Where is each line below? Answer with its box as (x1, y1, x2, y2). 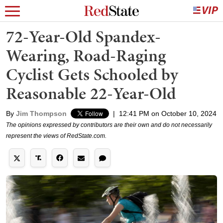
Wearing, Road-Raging (6, 44, 166, 67)
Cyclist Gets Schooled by (6, 63, 178, 86)
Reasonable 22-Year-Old (6, 82, 176, 105)
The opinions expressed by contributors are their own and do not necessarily (6, 121, 212, 128)
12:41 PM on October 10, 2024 (119, 110, 217, 117)
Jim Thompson (16, 110, 67, 117)
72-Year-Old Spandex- (6, 25, 161, 48)
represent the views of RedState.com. (6, 132, 107, 139)
